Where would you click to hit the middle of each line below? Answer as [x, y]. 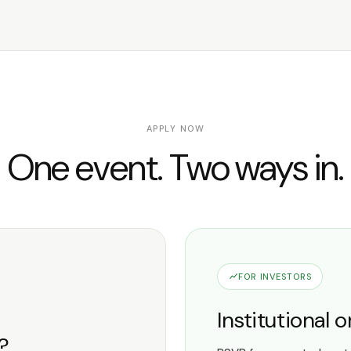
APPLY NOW [175, 128]
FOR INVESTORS [275, 277]
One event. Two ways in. [175, 168]
